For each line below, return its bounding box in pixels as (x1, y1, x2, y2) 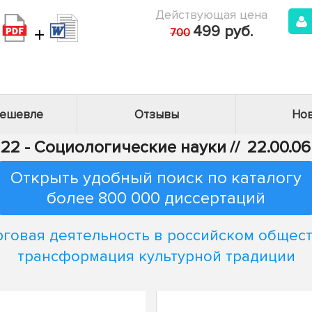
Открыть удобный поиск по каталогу (10, 168, 302, 188)
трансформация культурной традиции (17, 247, 295, 266)
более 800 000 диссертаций (47, 188, 265, 208)
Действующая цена (155, 7, 267, 22)
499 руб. (193, 22, 253, 41)
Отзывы (134, 107, 179, 122)
